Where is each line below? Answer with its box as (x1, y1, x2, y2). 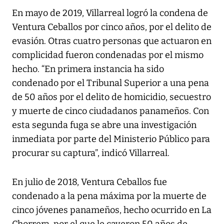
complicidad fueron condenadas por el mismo (12, 49, 203, 61)
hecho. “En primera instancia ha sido (12, 63, 164, 75)
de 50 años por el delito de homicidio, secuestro (12, 91, 211, 103)
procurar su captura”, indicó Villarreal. (12, 147, 169, 159)
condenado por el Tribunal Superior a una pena (12, 77, 209, 89)
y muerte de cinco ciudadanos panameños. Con (12, 105, 209, 117)
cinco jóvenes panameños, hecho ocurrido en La (12, 204, 211, 216)
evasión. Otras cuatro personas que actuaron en (12, 35, 211, 47)
